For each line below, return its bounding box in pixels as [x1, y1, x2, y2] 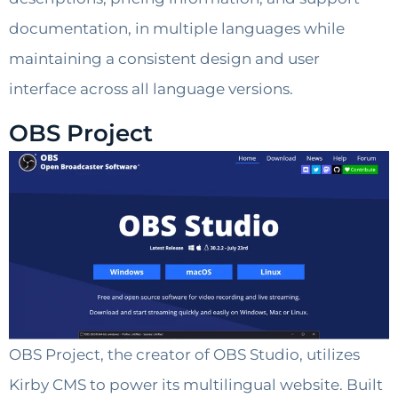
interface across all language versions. [9, 79, 293, 98]
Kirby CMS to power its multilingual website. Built [9, 376, 383, 394]
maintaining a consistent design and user [9, 49, 320, 68]
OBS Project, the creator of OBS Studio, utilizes [9, 346, 360, 364]
